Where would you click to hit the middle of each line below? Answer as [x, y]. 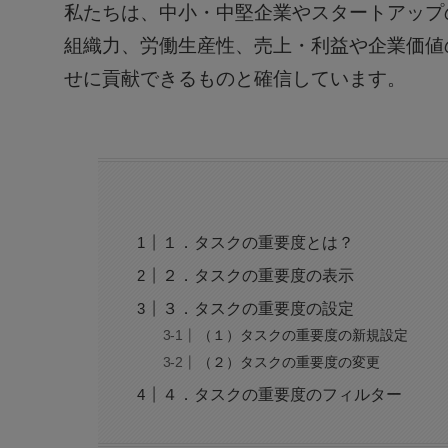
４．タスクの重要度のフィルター [290, 394]
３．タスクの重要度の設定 [258, 308]
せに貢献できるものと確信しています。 [235, 77]
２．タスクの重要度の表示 [258, 275]
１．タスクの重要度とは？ [258, 242]
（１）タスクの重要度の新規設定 [303, 335]
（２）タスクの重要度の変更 [289, 362]
